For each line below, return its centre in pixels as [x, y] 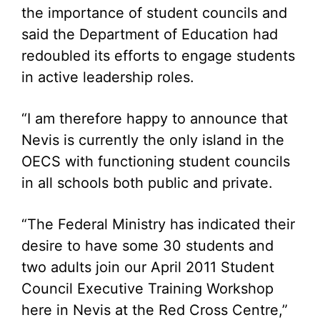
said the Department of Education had [150, 34]
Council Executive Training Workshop [147, 289]
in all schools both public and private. [147, 183]
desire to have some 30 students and [147, 246]
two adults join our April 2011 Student [148, 267]
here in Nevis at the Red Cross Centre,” [155, 310]
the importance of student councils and [154, 13]
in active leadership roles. [108, 77]
